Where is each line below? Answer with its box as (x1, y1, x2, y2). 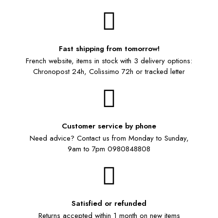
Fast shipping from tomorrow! (58, 43, 160, 54)
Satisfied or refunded (72, 198, 146, 209)
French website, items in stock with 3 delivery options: (26, 55, 192, 66)
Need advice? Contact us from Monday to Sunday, (29, 132, 189, 144)
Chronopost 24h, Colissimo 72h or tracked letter (33, 66, 185, 77)
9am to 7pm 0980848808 (68, 143, 150, 154)
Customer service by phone (62, 120, 156, 131)
